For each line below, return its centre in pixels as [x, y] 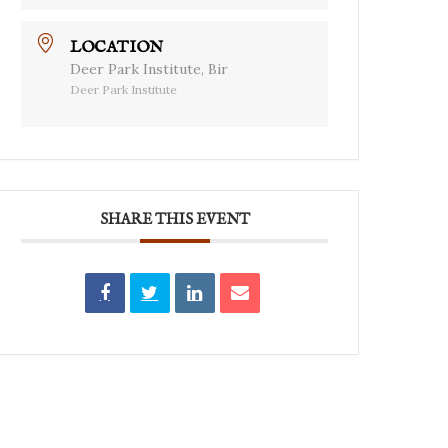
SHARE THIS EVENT [174, 219]
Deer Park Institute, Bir [149, 68]
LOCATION [117, 47]
